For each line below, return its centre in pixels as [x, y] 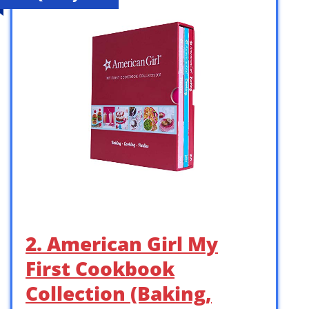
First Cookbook [100, 269]
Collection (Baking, [119, 293]
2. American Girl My [122, 244]
